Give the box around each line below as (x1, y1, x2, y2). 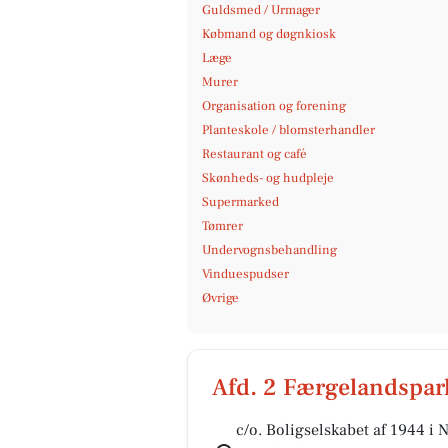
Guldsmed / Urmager (202, 2, 320, 18)
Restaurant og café (202, 146, 307, 162)
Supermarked (202, 194, 279, 210)
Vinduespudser (202, 266, 289, 282)
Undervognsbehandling (202, 242, 337, 258)
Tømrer (202, 218, 243, 234)
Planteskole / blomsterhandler (202, 122, 375, 138)
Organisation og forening (202, 98, 346, 114)
